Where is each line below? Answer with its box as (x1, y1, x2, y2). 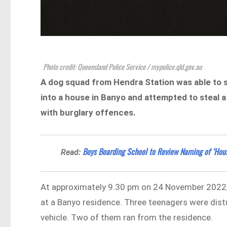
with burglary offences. (41, 107, 136, 118)
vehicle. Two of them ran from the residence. (41, 212, 213, 223)
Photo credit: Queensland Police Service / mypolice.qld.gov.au (43, 61, 202, 72)
